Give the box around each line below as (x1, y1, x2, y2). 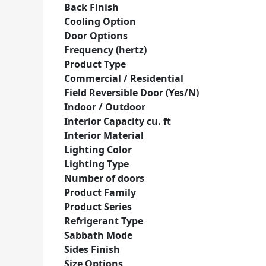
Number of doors (64, 172, 144, 185)
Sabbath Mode (64, 229, 132, 242)
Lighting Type (64, 157, 129, 170)
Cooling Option (64, 15, 136, 28)
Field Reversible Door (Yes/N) (64, 86, 199, 99)
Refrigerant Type (64, 214, 143, 227)
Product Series (64, 200, 132, 213)
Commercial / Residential (64, 72, 183, 85)
